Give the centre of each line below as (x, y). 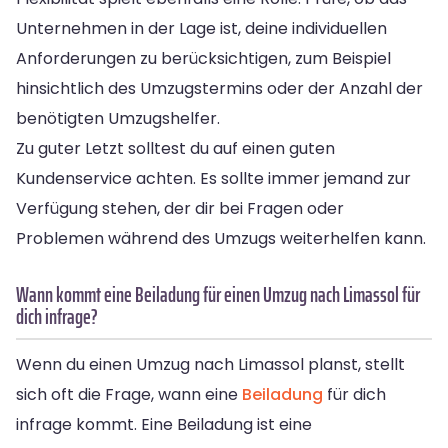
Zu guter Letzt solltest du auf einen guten (175, 148)
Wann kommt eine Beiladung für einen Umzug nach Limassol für (218, 294)
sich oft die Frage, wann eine (129, 394)
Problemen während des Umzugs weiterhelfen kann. (221, 238)
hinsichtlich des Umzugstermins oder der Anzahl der (219, 88)
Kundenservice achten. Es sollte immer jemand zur (213, 178)
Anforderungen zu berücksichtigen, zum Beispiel (203, 58)
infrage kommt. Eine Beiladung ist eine (164, 424)
